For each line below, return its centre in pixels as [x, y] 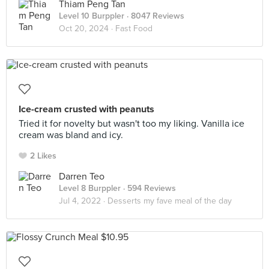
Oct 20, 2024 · [87, 29]
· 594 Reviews [148, 188]
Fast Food [134, 29]
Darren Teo [82, 177]
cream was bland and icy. [71, 135]
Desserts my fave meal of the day [170, 201]
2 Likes [43, 156]
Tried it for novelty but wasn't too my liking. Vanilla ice [131, 124]
